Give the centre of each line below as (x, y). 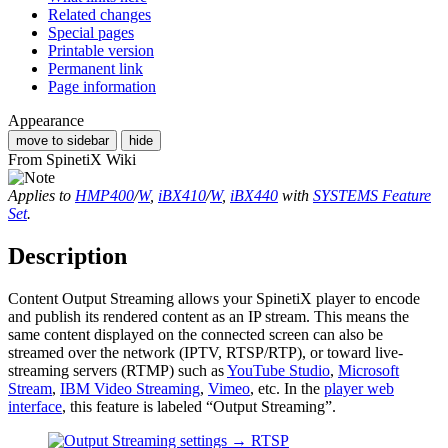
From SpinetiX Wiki (72, 159)
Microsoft (368, 370)
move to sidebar (62, 140)
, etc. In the (287, 388)
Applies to (41, 195)
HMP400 (104, 195)
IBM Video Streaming (130, 388)
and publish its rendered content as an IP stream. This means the (208, 316)
